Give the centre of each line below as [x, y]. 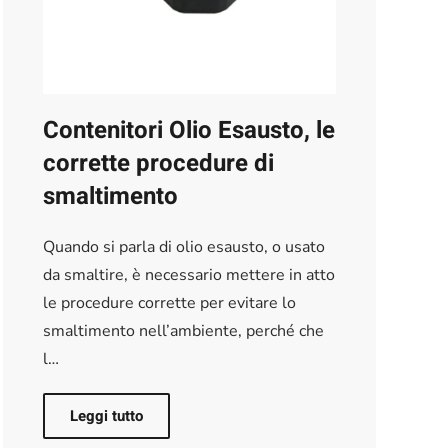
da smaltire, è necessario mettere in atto [188, 274]
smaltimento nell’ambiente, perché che [183, 330]
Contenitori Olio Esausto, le [188, 130]
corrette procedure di [158, 163]
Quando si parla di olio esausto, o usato [183, 246]
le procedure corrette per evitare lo [169, 302]
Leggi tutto [106, 415]
